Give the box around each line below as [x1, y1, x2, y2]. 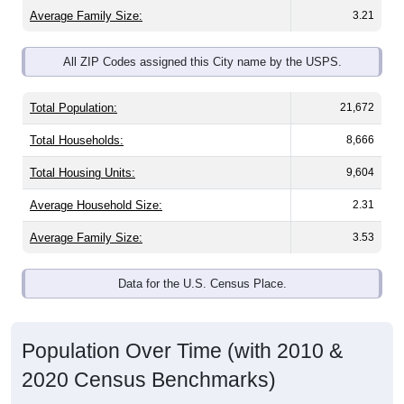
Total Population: [30, 81, 117, 96]
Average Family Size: [30, 211, 142, 225]
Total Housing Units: [30, 146, 135, 161]
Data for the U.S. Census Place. [117, 257, 287, 271]
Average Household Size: [30, 179, 162, 193]
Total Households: [30, 114, 124, 128]
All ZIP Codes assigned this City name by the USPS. [62, 35, 342, 50]
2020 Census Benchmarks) [22, 348, 276, 372]
